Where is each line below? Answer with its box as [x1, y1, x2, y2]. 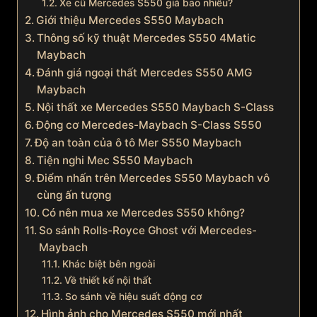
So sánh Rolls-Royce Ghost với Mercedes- [39, 224, 258, 238]
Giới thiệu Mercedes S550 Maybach [36, 13, 224, 28]
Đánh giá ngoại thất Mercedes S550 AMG [37, 66, 253, 80]
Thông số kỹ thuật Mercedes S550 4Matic [37, 31, 257, 45]
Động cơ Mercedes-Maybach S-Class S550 [36, 118, 263, 132]
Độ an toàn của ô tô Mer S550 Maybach [35, 136, 242, 150]
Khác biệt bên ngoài [62, 258, 158, 270]
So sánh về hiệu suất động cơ [64, 291, 202, 303]
